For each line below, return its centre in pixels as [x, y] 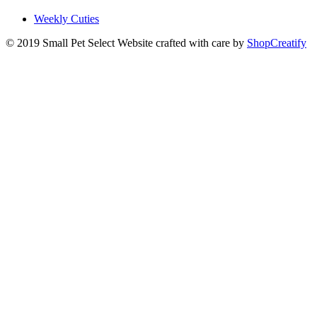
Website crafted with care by [182, 42]
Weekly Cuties [67, 18]
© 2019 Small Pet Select [60, 42]
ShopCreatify [277, 42]
